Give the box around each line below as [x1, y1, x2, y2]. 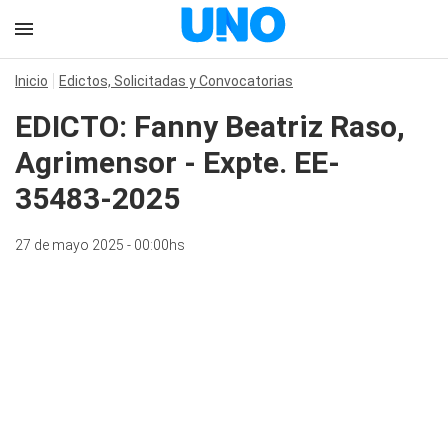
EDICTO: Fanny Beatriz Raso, [15, 109, 405, 144]
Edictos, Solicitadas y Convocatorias [59, 73, 293, 89]
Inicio [15, 73, 48, 89]
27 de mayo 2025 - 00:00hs [15, 237, 185, 253]
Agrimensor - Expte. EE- [15, 145, 340, 180]
